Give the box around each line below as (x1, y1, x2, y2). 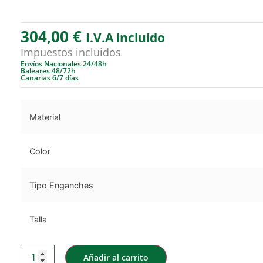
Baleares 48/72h (21, 66, 76, 76)
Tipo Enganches (29, 180, 94, 191)
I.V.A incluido (86, 29, 166, 46)
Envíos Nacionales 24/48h (21, 59, 107, 69)
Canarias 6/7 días (21, 73, 79, 83)
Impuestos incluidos (21, 45, 122, 60)
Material (29, 112, 61, 123)
